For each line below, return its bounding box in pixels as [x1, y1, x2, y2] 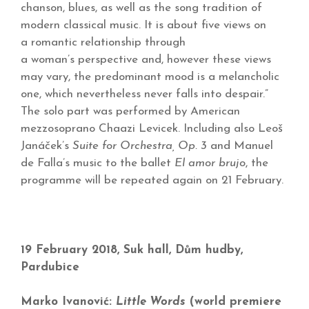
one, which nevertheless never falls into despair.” [21, 88, 268, 100]
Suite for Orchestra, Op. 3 [72, 139, 207, 152]
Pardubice [21, 261, 79, 273]
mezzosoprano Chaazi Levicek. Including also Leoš [21, 122, 283, 134]
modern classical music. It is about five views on [21, 19, 266, 31]
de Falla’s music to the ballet [21, 157, 175, 169]
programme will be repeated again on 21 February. [21, 174, 283, 186]
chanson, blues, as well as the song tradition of [21, 1, 262, 14]
